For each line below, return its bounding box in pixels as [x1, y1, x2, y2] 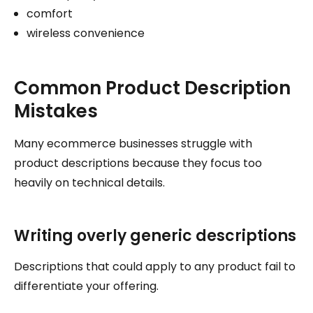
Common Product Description [14, 75, 291, 101]
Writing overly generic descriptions [14, 224, 296, 247]
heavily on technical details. [14, 174, 165, 191]
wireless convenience [27, 24, 145, 41]
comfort [27, 5, 73, 22]
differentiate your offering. [14, 277, 159, 294]
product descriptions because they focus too [14, 154, 262, 171]
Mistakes [14, 98, 98, 124]
